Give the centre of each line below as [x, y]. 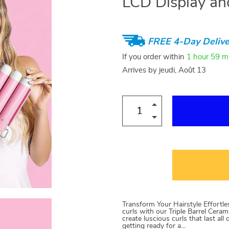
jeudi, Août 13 [182, 70]
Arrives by [141, 70]
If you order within [154, 57]
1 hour [198, 57]
